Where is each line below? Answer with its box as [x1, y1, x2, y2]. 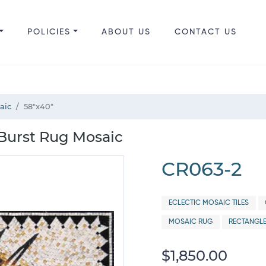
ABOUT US [101, 28, 151, 36]
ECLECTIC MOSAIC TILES [168, 199, 249, 207]
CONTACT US [174, 28, 237, 36]
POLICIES [27, 28, 71, 36]
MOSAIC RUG [168, 218, 213, 226]
